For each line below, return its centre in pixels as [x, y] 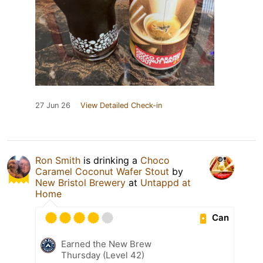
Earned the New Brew [106, 244]
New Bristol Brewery [80, 182]
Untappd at [166, 182]
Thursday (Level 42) [103, 255]
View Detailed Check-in [121, 105]
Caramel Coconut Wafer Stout [102, 171]
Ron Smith [58, 160]
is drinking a [110, 160]
